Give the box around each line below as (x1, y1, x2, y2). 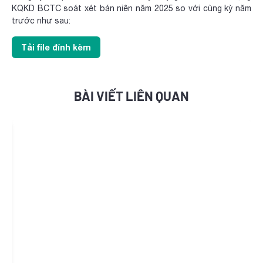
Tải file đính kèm (21, 42, 91, 52)
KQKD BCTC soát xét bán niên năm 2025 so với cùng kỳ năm (12, 4, 251, 13)
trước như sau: (12, 16, 70, 25)
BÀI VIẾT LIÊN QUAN (74, 88, 189, 103)
